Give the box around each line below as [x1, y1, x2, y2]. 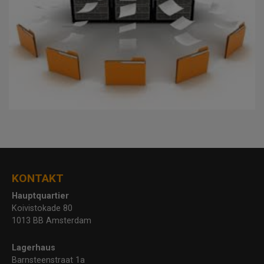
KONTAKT [12, 171, 64, 185]
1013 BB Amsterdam [12, 215, 91, 226]
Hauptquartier [12, 190, 69, 201]
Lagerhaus [12, 242, 55, 253]
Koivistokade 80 [12, 203, 72, 213]
